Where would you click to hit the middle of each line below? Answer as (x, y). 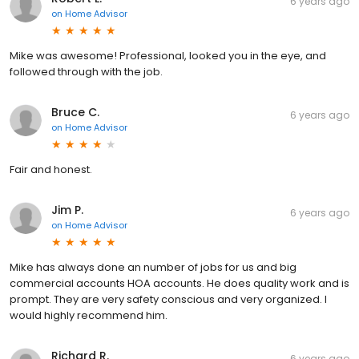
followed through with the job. (86, 71)
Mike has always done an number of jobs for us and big (153, 267)
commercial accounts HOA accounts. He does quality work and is (179, 283)
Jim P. (67, 210)
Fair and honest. (51, 169)
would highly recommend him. (89, 315)
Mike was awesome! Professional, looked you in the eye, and (168, 55)
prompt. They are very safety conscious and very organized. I (168, 299)
